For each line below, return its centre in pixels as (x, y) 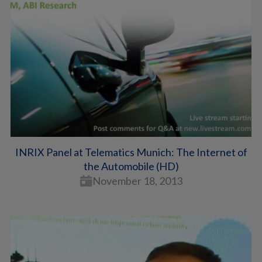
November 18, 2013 (137, 181)
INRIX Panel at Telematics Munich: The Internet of (131, 152)
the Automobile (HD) (131, 166)
